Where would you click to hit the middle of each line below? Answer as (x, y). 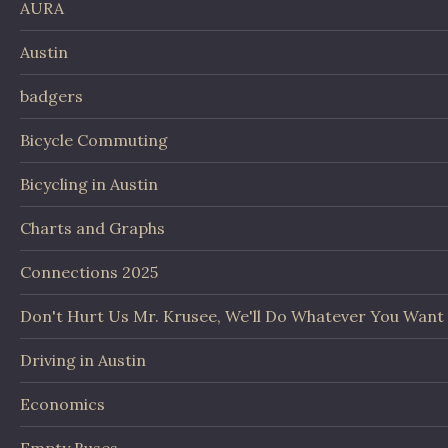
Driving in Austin (83, 360)
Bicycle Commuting (94, 140)
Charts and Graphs (92, 228)
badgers (51, 96)
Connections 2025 (89, 272)
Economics (62, 404)
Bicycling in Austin (89, 184)
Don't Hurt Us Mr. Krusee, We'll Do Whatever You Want (232, 316)
